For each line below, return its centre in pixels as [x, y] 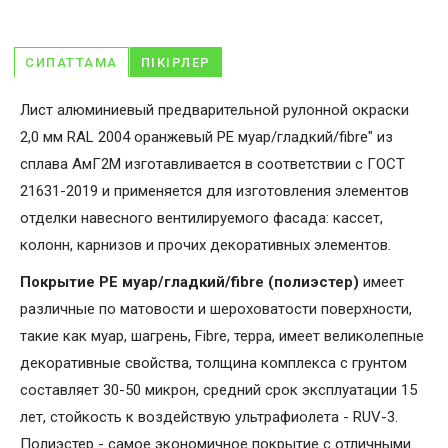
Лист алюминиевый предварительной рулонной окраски [214, 110]
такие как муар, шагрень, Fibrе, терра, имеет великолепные [222, 336]
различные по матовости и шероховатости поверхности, [216, 309]
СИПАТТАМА [71, 62]
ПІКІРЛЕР [175, 62]
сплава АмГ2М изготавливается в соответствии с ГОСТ [212, 164]
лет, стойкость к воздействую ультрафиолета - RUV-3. [209, 417]
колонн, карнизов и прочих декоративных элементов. [205, 245]
